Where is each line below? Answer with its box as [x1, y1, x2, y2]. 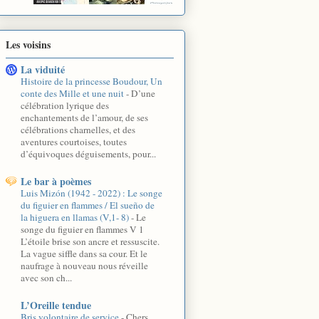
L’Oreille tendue [21, 297, 91, 313]
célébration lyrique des [21, 98, 109, 112]
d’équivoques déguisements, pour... [21, 147, 156, 160]
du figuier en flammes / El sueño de [21, 198, 155, 211]
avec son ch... [21, 271, 72, 284]
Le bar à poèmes [21, 173, 91, 189]
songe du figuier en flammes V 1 [21, 222, 144, 236]
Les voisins [6, 36, 51, 52]
